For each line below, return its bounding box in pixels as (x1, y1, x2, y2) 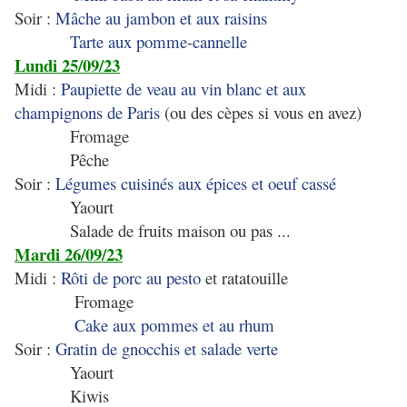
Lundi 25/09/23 (15, 53, 120, 77)
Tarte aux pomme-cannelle (70, 30, 247, 53)
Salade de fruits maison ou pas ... (15, 219, 291, 242)
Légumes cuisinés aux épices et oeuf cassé (55, 172, 336, 194)
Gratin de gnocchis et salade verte (55, 337, 278, 360)
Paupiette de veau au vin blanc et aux (61, 77, 306, 100)
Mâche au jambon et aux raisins (51, 6, 267, 29)
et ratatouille (205, 266, 288, 289)
